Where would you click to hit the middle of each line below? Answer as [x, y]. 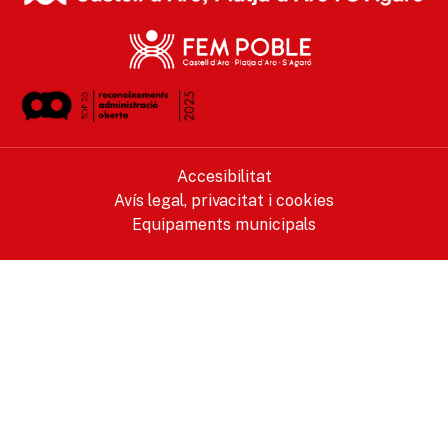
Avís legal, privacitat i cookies [224, 199]
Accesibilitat [224, 175]
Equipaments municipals [224, 223]
